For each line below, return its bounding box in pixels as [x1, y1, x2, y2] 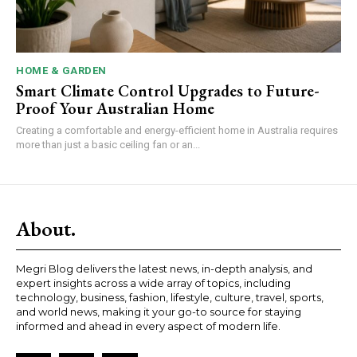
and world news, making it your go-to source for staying [16, 305, 301, 319]
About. [16, 215, 76, 243]
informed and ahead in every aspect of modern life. [16, 320, 280, 333]
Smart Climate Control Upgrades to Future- [16, 80, 320, 102]
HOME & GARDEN [16, 65, 107, 77]
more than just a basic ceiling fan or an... [16, 139, 200, 151]
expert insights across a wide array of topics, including [16, 277, 291, 290]
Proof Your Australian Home [16, 98, 214, 120]
